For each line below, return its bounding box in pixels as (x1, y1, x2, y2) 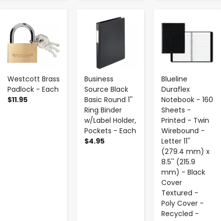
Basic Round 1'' (84, 94, 133, 105)
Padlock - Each (7, 84, 59, 94)
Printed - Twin (161, 115, 209, 125)
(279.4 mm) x (161, 146, 210, 156)
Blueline (161, 74, 187, 84)
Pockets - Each (84, 125, 136, 136)
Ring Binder (84, 105, 122, 115)
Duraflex (161, 84, 190, 94)
